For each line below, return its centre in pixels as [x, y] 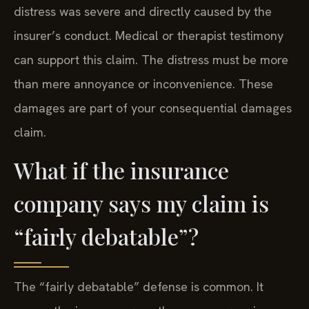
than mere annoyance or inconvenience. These [143, 83]
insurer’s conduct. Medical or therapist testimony [149, 35]
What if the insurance [121, 170]
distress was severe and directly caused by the [143, 11]
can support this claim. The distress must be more [151, 59]
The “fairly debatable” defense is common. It [139, 287]
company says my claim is [141, 203]
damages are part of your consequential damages [153, 108]
